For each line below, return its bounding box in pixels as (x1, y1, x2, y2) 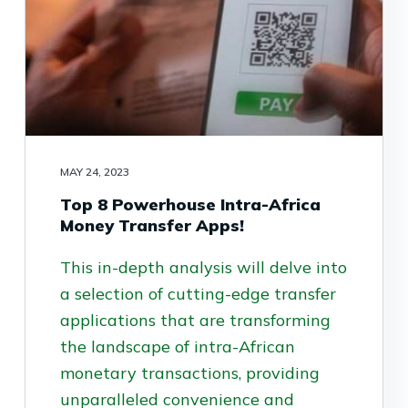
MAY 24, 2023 (59, 164, 129, 178)
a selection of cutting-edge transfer (59, 282, 336, 304)
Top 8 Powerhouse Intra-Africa (59, 193, 321, 215)
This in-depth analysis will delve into (59, 256, 347, 278)
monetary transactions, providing (59, 362, 320, 383)
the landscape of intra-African (59, 335, 295, 357)
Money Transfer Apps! (59, 214, 244, 236)
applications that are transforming (59, 309, 331, 331)
